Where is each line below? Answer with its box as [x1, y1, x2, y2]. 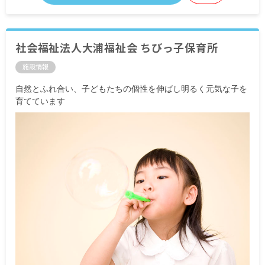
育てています [15, 96, 65, 106]
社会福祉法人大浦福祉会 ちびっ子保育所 [15, 41, 218, 54]
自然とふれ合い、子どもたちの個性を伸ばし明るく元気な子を [15, 84, 247, 93]
